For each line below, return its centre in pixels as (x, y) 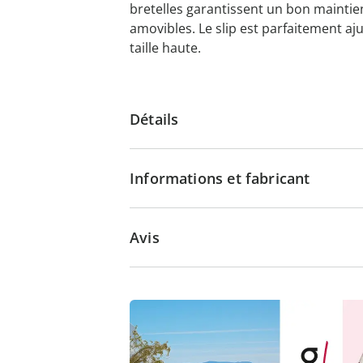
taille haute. (165, 48)
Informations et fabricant (220, 178)
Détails (154, 119)
